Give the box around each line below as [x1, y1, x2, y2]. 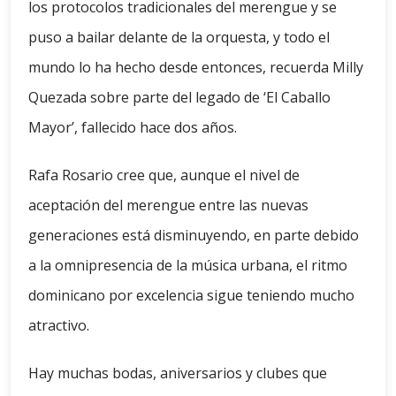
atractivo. [28, 316, 89, 336]
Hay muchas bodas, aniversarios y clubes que [28, 363, 327, 384]
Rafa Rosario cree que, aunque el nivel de [28, 165, 300, 186]
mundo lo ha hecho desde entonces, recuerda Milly [28, 57, 363, 78]
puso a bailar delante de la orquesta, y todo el [28, 27, 330, 48]
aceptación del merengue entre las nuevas [28, 195, 308, 216]
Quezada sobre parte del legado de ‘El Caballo [28, 88, 331, 108]
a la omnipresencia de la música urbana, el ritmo [28, 255, 347, 276]
